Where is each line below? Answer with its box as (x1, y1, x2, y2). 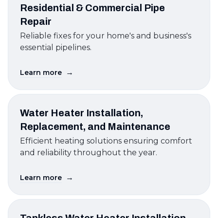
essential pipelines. (20, 43, 91, 52)
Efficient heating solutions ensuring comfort (20, 136, 192, 145)
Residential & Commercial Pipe (20, 2, 165, 13)
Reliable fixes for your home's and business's (20, 31, 191, 40)
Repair (20, 16, 52, 27)
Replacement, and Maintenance (20, 121, 170, 132)
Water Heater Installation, (20, 108, 143, 118)
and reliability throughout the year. (20, 148, 157, 157)
